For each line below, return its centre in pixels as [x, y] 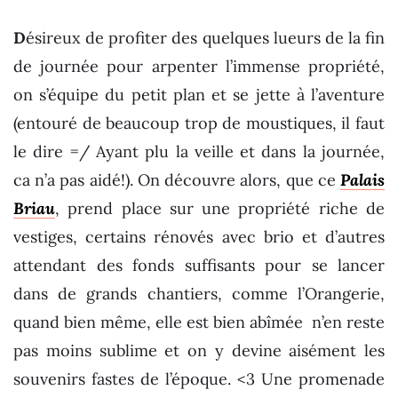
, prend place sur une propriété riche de [220, 208]
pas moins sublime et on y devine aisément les [199, 350]
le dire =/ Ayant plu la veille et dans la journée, [199, 151]
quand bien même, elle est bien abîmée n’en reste [199, 322]
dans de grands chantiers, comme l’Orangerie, [199, 293]
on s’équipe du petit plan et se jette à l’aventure [199, 94]
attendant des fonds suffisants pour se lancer [199, 265]
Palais [362, 179]
